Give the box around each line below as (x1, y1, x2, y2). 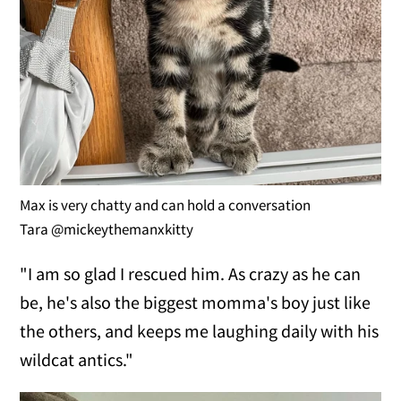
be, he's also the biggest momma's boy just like (20, 290, 371, 313)
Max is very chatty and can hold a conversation (20, 194, 311, 215)
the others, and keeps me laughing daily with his (20, 319, 380, 342)
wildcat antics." (20, 347, 134, 371)
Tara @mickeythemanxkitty (20, 218, 194, 239)
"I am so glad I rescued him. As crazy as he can (20, 261, 362, 285)
